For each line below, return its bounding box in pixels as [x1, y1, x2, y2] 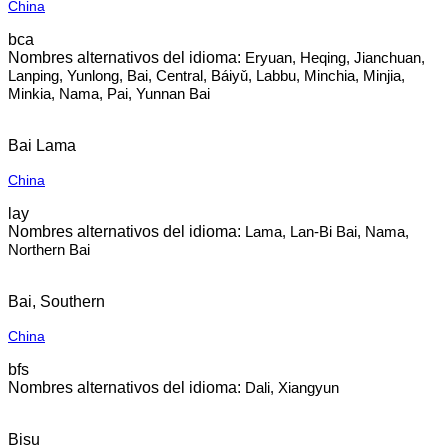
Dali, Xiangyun [245, 379, 339, 396]
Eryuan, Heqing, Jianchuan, [245, 49, 425, 66]
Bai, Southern [8, 293, 105, 310]
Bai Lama [8, 137, 76, 154]
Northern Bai [8, 241, 90, 258]
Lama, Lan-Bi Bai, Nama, [245, 223, 409, 240]
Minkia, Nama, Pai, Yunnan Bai [8, 85, 210, 102]
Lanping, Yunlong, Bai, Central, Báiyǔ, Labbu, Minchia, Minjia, [8, 67, 405, 84]
